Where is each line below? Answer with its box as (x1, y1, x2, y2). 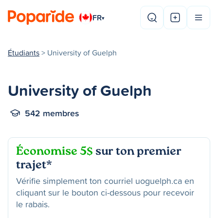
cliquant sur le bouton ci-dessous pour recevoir (16, 186, 194, 199)
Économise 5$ (16, 144, 93, 161)
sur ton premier (93, 144, 182, 161)
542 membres (25, 107, 79, 119)
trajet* (16, 157, 52, 174)
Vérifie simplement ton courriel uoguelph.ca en (16, 175, 194, 187)
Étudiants (8, 47, 39, 58)
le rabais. (16, 198, 50, 210)
